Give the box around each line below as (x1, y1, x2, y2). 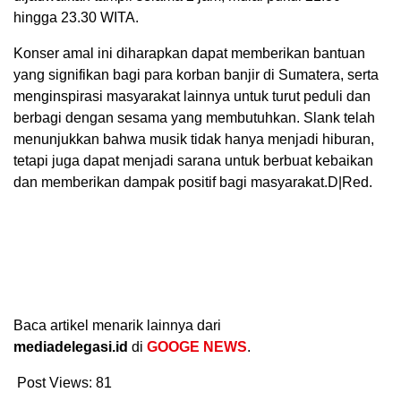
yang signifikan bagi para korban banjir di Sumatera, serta (13, 67, 379, 83)
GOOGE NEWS (147, 339, 247, 355)
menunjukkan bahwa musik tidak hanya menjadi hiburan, (13, 132, 374, 148)
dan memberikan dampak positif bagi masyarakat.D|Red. (13, 175, 372, 191)
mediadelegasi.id (13, 339, 128, 355)
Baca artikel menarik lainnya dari (13, 318, 221, 334)
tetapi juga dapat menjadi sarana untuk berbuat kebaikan (13, 153, 373, 169)
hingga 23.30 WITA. (13, 10, 139, 26)
